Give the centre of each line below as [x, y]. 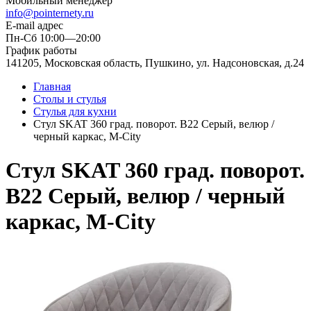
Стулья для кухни [75, 111]
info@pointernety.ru [50, 13]
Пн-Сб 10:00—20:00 [53, 38]
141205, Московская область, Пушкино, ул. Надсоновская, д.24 [155, 63]
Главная [52, 86]
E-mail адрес [34, 25]
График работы [41, 50]
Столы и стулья [70, 99]
